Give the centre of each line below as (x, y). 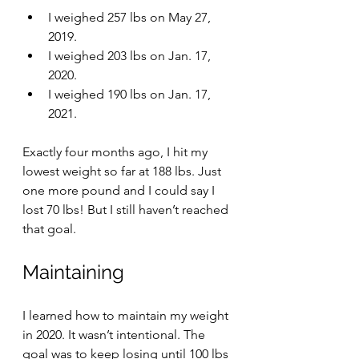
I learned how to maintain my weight (127, 315)
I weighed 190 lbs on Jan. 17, (131, 94)
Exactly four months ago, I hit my (117, 152)
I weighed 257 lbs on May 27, (131, 17)
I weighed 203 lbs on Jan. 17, (131, 56)
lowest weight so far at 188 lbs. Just (123, 171)
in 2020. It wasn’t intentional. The (115, 335)
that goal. (51, 229)
